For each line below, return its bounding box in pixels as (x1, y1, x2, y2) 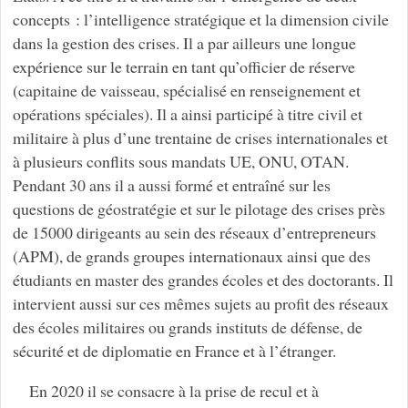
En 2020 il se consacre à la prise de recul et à (28, 379, 319, 402)
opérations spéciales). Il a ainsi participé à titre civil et (12, 102, 362, 125)
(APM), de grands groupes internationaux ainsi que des (12, 244, 371, 267)
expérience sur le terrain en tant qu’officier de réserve (12, 55, 355, 77)
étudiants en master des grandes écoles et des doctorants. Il (12, 268, 393, 291)
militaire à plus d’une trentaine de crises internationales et (12, 126, 388, 148)
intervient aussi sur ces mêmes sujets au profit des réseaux (12, 291, 389, 314)
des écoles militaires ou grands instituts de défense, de (12, 315, 362, 338)
